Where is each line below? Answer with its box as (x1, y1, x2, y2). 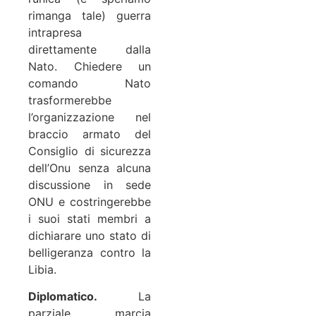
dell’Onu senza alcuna (28, 160, 151, 175)
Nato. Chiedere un (28, 59, 151, 73)
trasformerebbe (28, 92, 111, 107)
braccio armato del (28, 126, 151, 141)
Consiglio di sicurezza (28, 143, 151, 158)
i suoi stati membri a (28, 211, 151, 226)
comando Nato (28, 75, 151, 90)
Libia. (28, 262, 56, 276)
